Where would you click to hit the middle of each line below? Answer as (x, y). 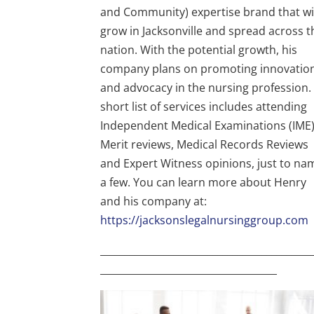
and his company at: (155, 201)
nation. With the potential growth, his (199, 49)
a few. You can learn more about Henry (204, 182)
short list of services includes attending (204, 106)
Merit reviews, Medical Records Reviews (205, 144)
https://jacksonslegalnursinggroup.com (205, 220)
